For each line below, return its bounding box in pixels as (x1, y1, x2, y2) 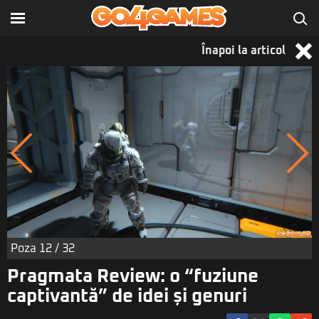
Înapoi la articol (202, 44, 288, 56)
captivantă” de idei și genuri (7, 286, 247, 305)
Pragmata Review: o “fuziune (7, 266, 258, 286)
